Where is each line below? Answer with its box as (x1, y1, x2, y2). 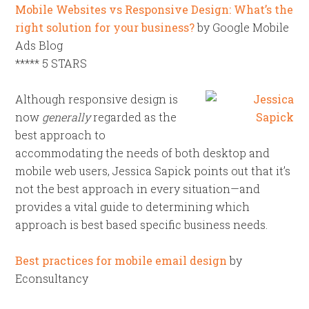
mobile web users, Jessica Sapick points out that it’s (15, 163, 291, 178)
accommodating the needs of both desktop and (15, 146, 270, 160)
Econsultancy (15, 271, 89, 286)
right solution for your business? (15, 20, 195, 34)
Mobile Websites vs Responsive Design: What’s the (15, 2, 294, 17)
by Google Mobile (195, 20, 290, 34)
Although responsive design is (15, 92, 179, 106)
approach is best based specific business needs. (15, 217, 268, 232)
